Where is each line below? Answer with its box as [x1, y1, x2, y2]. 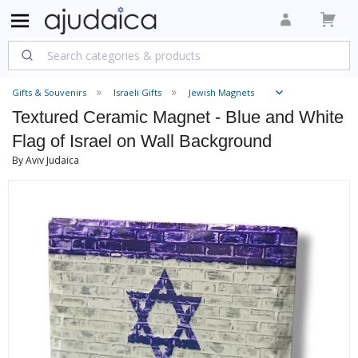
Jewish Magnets [189, 86, 254, 98]
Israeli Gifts [113, 86, 161, 98]
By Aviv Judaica [12, 153, 79, 167]
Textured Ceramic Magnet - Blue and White [12, 107, 344, 127]
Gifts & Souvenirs [12, 86, 86, 98]
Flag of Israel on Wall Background [12, 131, 272, 151]
